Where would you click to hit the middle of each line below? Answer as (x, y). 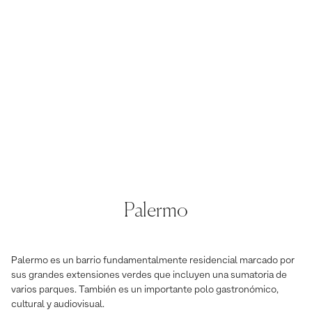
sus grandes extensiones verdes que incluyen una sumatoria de (149, 275)
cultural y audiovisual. (58, 304)
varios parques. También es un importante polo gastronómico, (145, 289)
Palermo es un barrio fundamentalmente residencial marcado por (153, 260)
